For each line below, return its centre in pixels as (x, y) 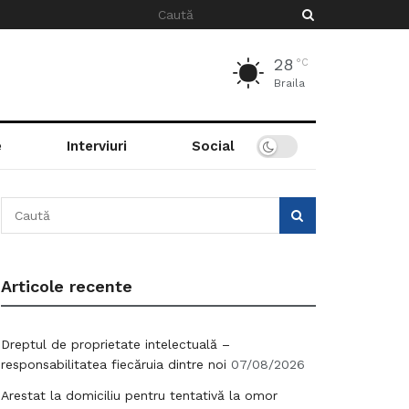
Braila (289, 83)
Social (213, 146)
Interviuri (96, 146)
